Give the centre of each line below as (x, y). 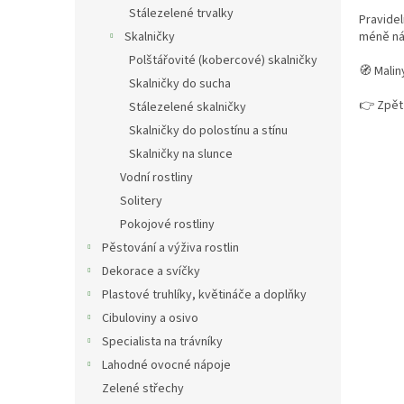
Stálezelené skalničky (188, 108)
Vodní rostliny (156, 178)
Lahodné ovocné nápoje (166, 366)
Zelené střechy (143, 389)
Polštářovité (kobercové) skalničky (223, 61)
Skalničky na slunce (181, 155)
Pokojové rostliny (167, 225)
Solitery (141, 202)
